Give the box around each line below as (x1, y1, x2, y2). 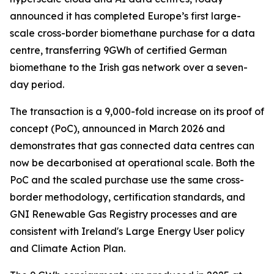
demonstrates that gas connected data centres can (10, 139, 254, 152)
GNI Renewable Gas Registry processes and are (10, 208, 237, 221)
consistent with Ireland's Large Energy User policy (10, 225, 245, 238)
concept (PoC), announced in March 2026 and (10, 122, 225, 135)
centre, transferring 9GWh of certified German (10, 44, 227, 57)
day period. (10, 78, 64, 91)
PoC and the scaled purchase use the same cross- (10, 174, 244, 187)
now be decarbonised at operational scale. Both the (10, 157, 255, 169)
